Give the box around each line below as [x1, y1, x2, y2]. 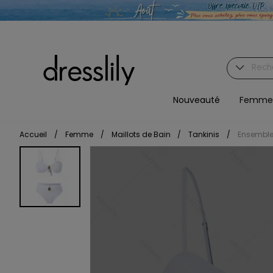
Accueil [19, 129, 47, 140]
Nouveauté [172, 93, 220, 106]
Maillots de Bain [112, 129, 172, 140]
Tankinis [188, 129, 219, 140]
